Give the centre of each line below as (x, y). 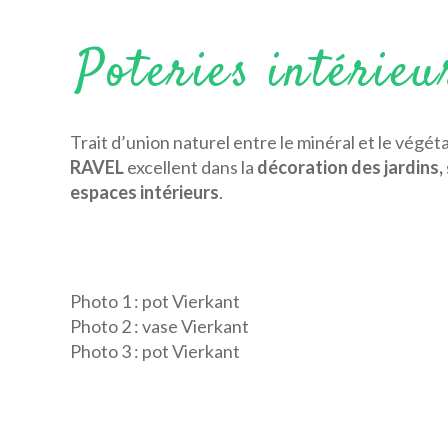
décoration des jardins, (351, 167)
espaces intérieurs (144, 192)
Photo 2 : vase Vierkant (159, 326)
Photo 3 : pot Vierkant (155, 351)
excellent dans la (190, 167)
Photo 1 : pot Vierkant (155, 301)
